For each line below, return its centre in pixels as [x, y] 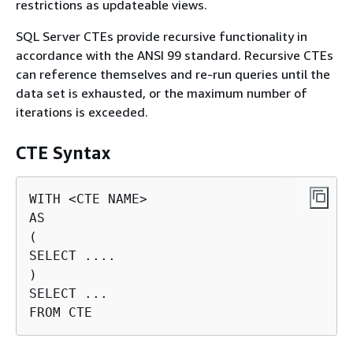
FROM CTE [61, 312]
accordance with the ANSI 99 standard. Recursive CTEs [175, 55]
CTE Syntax [63, 153]
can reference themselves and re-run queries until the [173, 74]
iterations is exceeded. [82, 111]
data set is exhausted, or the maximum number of [162, 93]
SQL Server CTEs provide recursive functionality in [162, 36]
